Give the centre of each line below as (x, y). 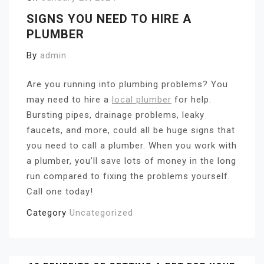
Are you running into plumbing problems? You (127, 84)
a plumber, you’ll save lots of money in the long (131, 161)
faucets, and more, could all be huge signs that (131, 130)
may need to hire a (69, 99)
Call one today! (60, 191)
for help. (192, 99)
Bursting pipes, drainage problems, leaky (115, 115)
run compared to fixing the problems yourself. (128, 176)
